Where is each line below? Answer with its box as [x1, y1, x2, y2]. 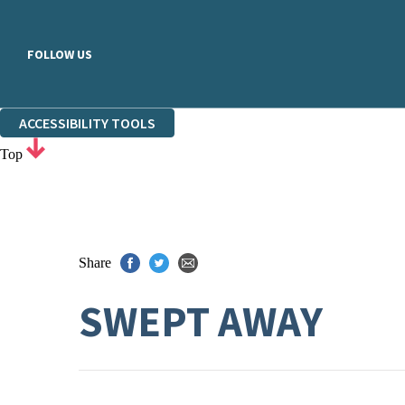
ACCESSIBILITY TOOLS [19, 114, 155, 132]
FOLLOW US [27, 45, 92, 62]
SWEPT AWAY [79, 295, 323, 348]
